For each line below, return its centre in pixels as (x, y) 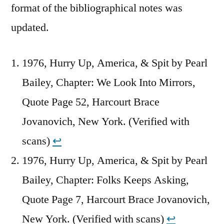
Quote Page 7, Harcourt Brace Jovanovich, (116, 199)
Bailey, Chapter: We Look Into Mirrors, (109, 82)
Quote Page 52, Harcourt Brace (91, 102)
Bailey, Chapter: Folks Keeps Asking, (105, 180)
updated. (30, 27)
